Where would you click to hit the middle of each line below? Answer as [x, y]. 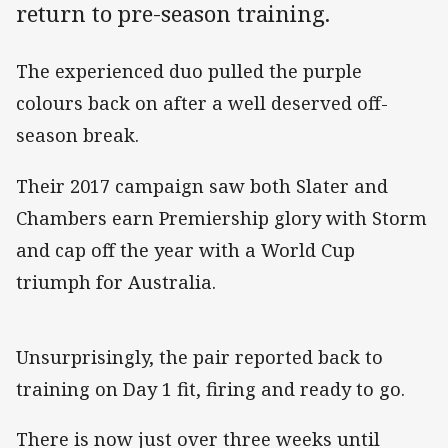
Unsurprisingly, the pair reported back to [199, 356]
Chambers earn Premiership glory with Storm [221, 217]
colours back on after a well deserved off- [202, 103]
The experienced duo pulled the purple [189, 71]
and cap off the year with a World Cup [185, 249]
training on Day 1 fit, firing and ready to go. [210, 388]
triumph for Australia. [116, 281]
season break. [77, 135]
